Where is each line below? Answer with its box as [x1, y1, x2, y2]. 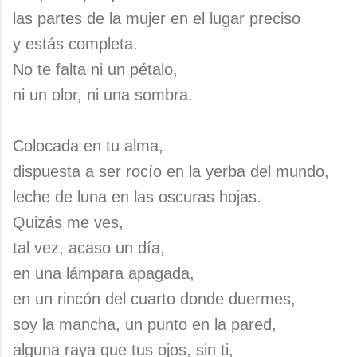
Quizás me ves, [13, 214, 124, 231]
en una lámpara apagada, [13, 265, 194, 282]
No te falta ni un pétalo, [13, 61, 178, 78]
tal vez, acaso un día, [13, 239, 165, 257]
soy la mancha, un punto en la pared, [13, 316, 277, 333]
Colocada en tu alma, [13, 137, 163, 155]
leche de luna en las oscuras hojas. [13, 188, 261, 206]
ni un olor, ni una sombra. [13, 86, 193, 104]
